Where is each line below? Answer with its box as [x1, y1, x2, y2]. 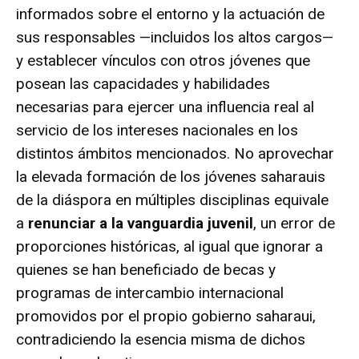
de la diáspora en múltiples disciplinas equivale [16, 190, 329, 209]
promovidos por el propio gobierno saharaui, [16, 306, 316, 325]
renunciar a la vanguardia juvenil [28, 213, 253, 232]
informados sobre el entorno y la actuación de [16, 4, 325, 23]
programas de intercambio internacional [16, 283, 284, 302]
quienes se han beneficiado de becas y [16, 260, 276, 279]
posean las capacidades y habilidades [16, 74, 270, 93]
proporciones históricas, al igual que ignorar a [16, 236, 323, 256]
